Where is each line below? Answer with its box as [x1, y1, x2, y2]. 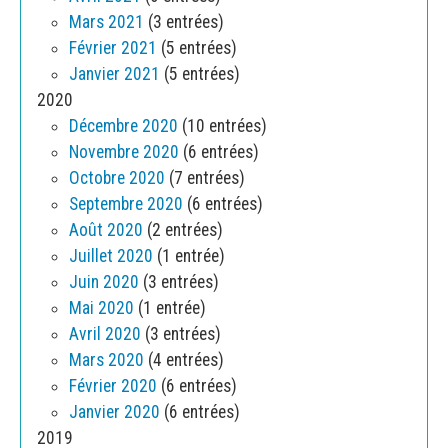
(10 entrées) [178, 116, 267, 137]
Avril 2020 [69, 324, 141, 345]
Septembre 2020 [69, 194, 183, 215]
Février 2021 [69, 38, 157, 59]
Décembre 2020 [69, 116, 178, 137]
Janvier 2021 [69, 64, 160, 85]
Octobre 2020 [69, 168, 165, 189]
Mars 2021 [69, 12, 144, 33]
